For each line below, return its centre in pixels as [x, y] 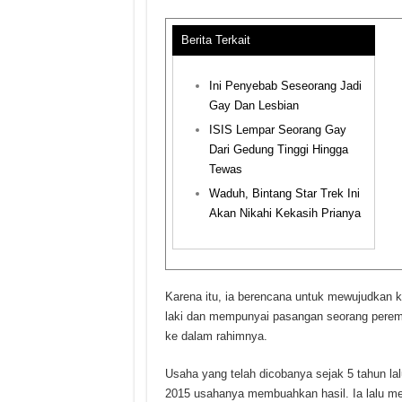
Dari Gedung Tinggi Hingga [278, 149]
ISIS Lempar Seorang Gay [277, 129]
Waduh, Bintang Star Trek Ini [284, 193]
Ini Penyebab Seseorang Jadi [285, 85]
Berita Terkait [215, 39]
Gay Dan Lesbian [253, 105]
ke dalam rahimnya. [216, 336]
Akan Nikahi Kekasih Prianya [284, 213]
